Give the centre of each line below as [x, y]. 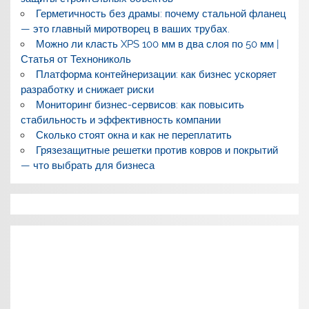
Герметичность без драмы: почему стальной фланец [161, 13]
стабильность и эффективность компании [121, 120]
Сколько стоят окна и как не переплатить [133, 135]
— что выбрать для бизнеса [88, 165]
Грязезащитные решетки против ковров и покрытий [157, 150]
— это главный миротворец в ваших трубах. [126, 29]
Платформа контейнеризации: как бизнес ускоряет [156, 74]
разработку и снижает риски [88, 89]
